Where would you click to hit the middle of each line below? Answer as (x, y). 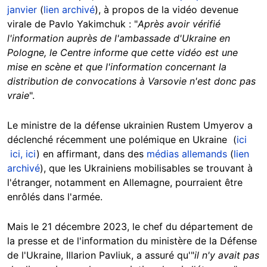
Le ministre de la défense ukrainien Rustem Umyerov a (130, 125)
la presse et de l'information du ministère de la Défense (132, 241)
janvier (24, 10)
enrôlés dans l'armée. (55, 197)
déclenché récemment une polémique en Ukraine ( (122, 140)
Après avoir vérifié (179, 24)
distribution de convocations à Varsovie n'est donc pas (131, 81)
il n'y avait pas (227, 255)
